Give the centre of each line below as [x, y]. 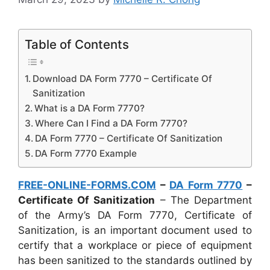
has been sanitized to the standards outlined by [135, 261]
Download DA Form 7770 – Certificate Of [123, 79]
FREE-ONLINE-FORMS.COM [87, 185]
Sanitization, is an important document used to [135, 231]
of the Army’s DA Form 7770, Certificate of [135, 215]
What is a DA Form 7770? [90, 108]
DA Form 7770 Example [86, 154]
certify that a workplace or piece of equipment [135, 246]
